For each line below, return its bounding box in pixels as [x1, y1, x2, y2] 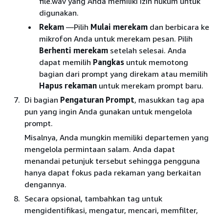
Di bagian [24, 94, 60, 105]
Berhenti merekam [39, 45, 108, 55]
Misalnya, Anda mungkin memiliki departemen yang [24, 132, 209, 142]
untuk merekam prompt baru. [97, 80, 203, 90]
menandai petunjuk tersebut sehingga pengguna [24, 155, 200, 166]
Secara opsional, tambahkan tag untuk [24, 193, 162, 203]
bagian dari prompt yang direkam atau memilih [39, 68, 208, 79]
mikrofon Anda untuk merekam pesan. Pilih [39, 33, 193, 44]
